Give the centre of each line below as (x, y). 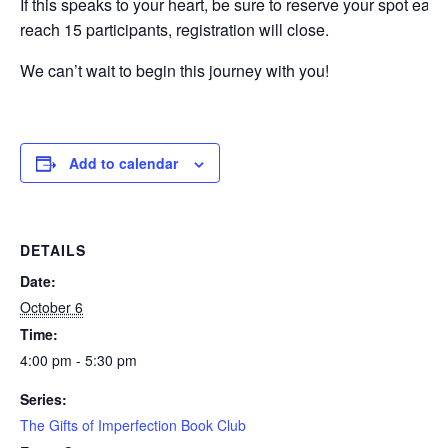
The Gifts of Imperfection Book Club (133, 424)
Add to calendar (123, 162)
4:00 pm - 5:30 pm (78, 359)
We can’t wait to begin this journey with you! (174, 70)
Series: (43, 398)
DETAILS (53, 249)
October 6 (51, 306)
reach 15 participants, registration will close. (174, 29)
